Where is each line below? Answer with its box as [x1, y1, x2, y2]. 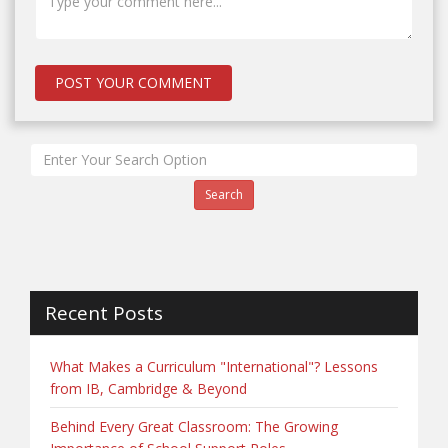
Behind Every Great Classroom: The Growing [50, 416, 338, 436]
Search [205, 185, 243, 203]
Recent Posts [45, 299, 163, 326]
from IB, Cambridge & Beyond [50, 378, 247, 398]
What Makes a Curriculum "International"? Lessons [50, 356, 378, 376]
